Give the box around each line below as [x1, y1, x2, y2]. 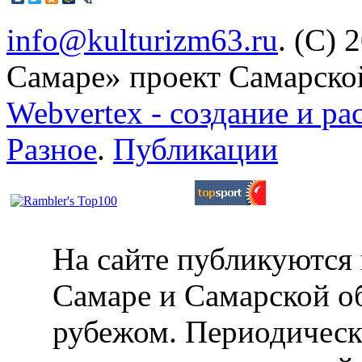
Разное [6, 131, 97, 166]
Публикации [113, 131, 278, 166]
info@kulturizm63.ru [6, 22, 278, 57]
